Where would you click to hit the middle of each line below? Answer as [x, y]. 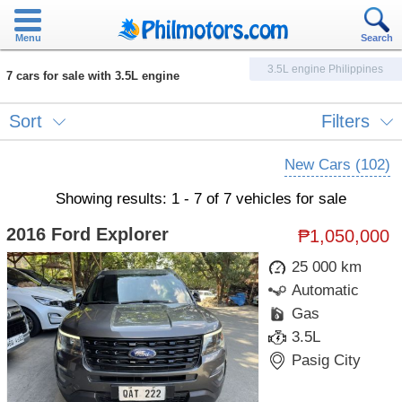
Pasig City [327, 361]
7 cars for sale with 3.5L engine [93, 75]
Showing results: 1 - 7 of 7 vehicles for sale [201, 199]
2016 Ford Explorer [87, 235]
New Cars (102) [337, 165]
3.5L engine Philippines [326, 69]
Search [377, 38]
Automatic [326, 291]
